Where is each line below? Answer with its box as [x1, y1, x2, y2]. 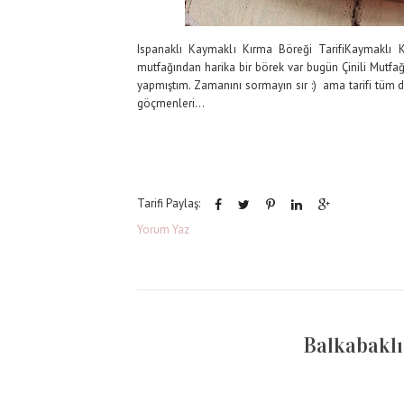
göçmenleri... [137, 96, 206, 112]
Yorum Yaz [137, 222, 189, 237]
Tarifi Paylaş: [137, 196, 200, 212]
